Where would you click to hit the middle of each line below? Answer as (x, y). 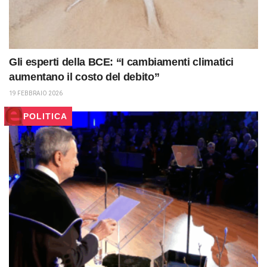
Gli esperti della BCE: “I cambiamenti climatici (122, 62)
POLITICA (45, 117)
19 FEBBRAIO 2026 (36, 94)
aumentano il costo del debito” (84, 77)
